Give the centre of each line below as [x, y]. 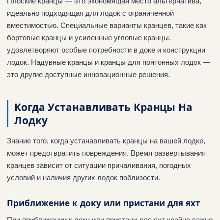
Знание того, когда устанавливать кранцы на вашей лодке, [106, 141]
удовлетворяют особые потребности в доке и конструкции [106, 50]
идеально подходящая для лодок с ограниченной [90, 13]
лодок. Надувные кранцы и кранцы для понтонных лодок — [109, 62]
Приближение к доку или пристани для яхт [103, 203]
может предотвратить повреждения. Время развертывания [106, 153]
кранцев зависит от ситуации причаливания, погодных [99, 165]
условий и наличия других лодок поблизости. [83, 178]
